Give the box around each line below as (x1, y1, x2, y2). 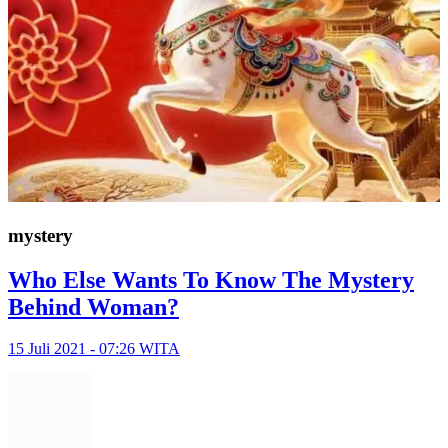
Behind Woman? (8, 293, 179, 320)
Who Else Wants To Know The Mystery (8, 266, 414, 293)
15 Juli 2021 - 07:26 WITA (8, 340, 180, 358)
